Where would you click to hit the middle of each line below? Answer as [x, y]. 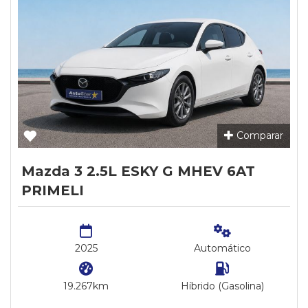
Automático [222, 248]
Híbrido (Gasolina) [222, 286]
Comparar [258, 135]
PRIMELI [53, 190]
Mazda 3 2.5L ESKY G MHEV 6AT [138, 171]
